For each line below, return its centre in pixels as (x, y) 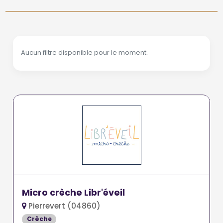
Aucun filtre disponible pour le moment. (85, 52)
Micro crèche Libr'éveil (74, 192)
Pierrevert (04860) (64, 206)
